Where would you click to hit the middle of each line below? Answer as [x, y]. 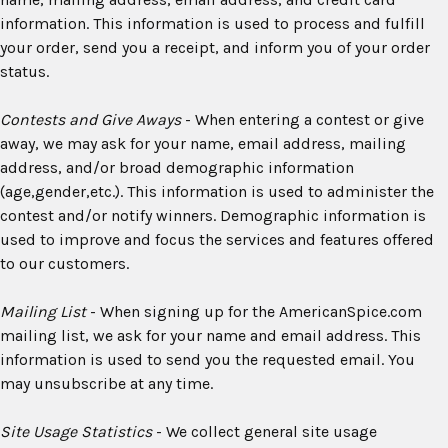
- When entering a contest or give [302, 119]
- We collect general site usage [264, 431]
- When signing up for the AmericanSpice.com [254, 311]
